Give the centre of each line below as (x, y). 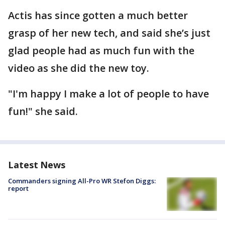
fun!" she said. (43, 111)
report (18, 188)
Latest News (37, 165)
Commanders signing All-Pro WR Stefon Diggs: (82, 181)
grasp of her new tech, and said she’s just (109, 33)
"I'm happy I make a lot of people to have (108, 94)
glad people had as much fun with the (101, 50)
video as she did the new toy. (79, 68)
